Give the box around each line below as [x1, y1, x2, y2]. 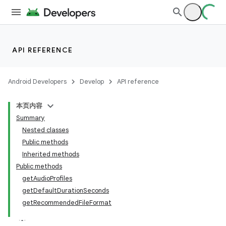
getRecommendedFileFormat [22, 198, 111, 207]
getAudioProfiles [22, 174, 72, 183]
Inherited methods [22, 150, 79, 158]
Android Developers [8, 77, 67, 86]
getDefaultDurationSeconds [22, 186, 109, 195]
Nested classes [22, 126, 69, 134]
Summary [16, 114, 45, 122]
